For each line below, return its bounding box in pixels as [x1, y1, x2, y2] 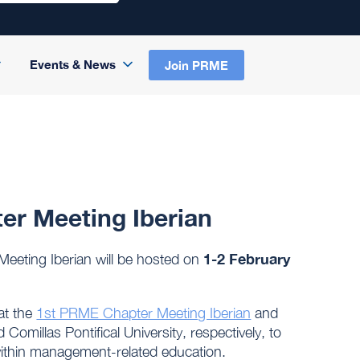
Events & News [29, 57, 116, 72]
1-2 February [203, 250, 291, 268]
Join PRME [164, 58, 228, 72]
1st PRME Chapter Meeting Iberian [36, 305, 252, 322]
